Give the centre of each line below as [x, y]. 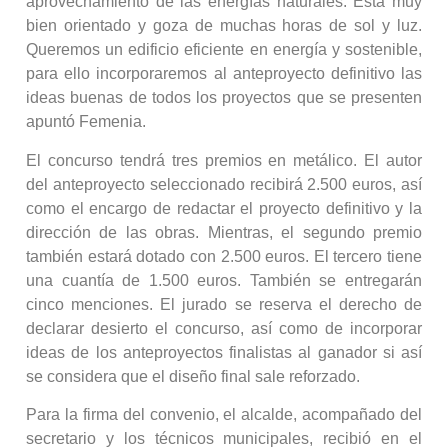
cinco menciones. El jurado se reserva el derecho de [224, 304]
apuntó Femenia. [86, 122]
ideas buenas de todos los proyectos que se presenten [224, 98]
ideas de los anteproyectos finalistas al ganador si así [224, 352]
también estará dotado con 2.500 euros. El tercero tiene [224, 256]
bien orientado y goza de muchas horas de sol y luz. [224, 26]
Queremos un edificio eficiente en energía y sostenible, [224, 50]
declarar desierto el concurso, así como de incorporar [224, 328]
